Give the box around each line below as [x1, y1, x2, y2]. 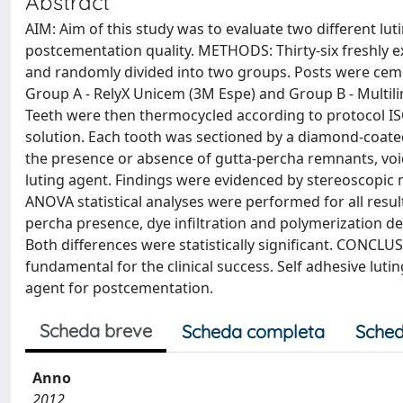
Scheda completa [182, 320, 325, 343]
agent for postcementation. [25, 278, 213, 298]
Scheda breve [40, 319, 152, 342]
